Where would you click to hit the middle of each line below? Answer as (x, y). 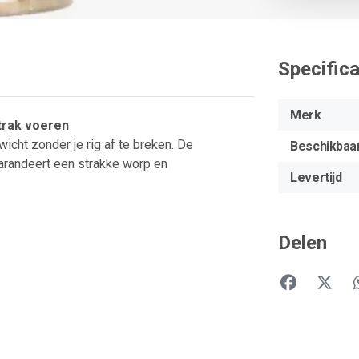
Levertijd (316, 177)
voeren (47, 126)
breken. (155, 145)
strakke (100, 164)
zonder (52, 145)
